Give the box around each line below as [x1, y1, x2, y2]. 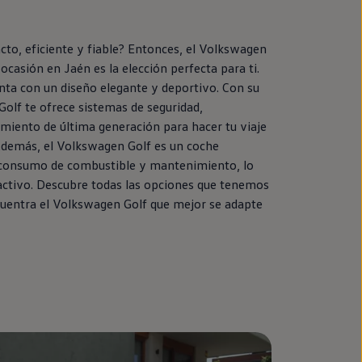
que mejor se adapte [146, 195, 263, 212]
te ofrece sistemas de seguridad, [21, 98, 203, 115]
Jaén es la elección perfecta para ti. [60, 59, 259, 76]
